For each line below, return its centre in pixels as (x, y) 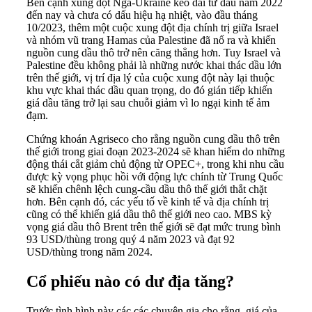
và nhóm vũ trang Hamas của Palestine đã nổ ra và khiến (151, 40)
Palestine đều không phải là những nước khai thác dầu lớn (154, 65)
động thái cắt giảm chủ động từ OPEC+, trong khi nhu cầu (155, 164)
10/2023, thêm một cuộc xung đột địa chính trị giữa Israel (153, 28)
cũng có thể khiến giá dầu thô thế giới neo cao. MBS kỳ (149, 214)
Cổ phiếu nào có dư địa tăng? (130, 282)
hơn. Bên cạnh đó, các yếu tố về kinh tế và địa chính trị (148, 202)
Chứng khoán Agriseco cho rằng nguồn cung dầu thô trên (153, 139)
